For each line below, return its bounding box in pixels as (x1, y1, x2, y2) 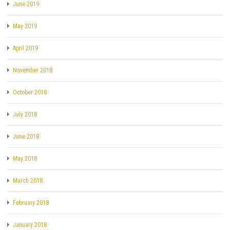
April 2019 (13, 44, 38, 52)
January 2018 (13, 221, 47, 228)
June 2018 (13, 132, 39, 140)
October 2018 (13, 88, 47, 96)
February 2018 (13, 199, 49, 206)
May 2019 (13, 22, 37, 30)
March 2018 (13, 177, 43, 184)
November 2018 (13, 66, 52, 74)
